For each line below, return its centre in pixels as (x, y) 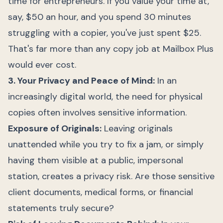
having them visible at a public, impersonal (96, 160)
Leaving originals (137, 128)
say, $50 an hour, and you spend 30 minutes (100, 17)
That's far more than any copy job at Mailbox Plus (111, 49)
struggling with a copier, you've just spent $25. (105, 33)
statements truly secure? (61, 208)
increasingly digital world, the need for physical (105, 97)
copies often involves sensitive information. (97, 112)
